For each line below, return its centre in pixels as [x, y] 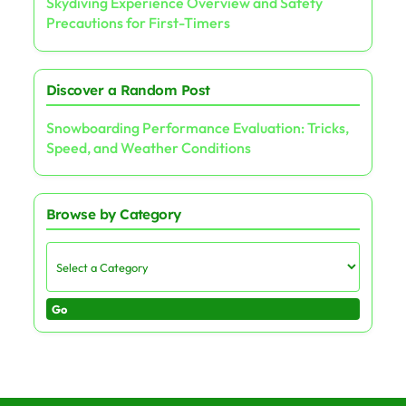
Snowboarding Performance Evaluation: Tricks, [197, 127]
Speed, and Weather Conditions [148, 147]
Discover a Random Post [128, 90]
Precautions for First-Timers [138, 23]
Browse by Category [113, 214]
